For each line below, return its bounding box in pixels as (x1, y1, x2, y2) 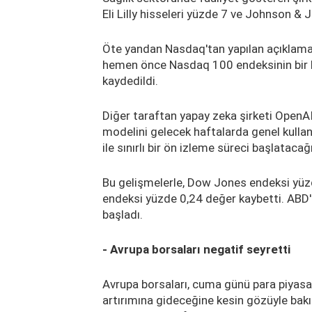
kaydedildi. (102, 73, 158, 88)
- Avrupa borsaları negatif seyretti (102, 242, 290, 256)
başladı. (102, 207, 143, 221)
